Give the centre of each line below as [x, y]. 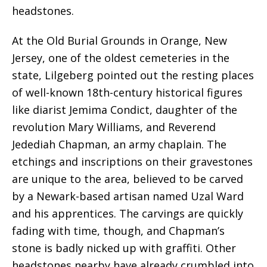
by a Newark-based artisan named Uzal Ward [128, 196]
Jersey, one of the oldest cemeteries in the [121, 58]
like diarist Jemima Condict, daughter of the [125, 110]
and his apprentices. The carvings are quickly [128, 213]
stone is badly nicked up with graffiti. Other [124, 248]
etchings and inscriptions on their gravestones [132, 162]
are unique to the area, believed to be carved [128, 179]
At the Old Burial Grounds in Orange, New [119, 41]
